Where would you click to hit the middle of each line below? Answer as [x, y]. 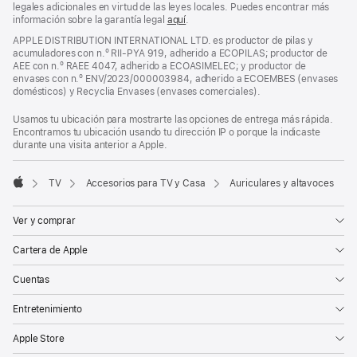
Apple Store [39, 339]
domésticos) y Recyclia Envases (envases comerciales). [137, 92]
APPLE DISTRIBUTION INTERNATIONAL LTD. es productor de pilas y [163, 41]
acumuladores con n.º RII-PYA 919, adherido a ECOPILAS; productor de [170, 53]
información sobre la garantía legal [90, 20]
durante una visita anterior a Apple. [90, 145]
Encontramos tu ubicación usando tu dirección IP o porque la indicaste [167, 133]
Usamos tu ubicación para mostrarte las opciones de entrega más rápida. [173, 120]
